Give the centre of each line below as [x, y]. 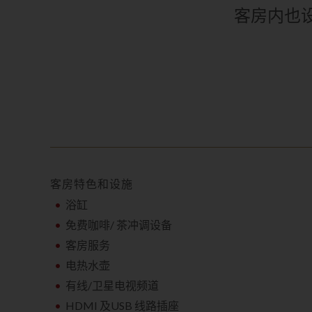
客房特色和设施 [92, 184]
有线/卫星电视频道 [112, 285]
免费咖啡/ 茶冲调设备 [119, 225]
